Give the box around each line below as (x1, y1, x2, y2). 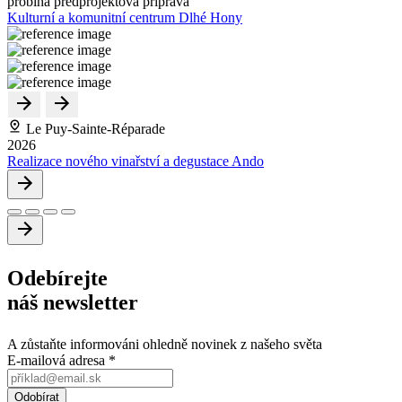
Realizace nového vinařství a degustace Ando (7, 153, 264, 169)
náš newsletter (7, 290, 138, 314)
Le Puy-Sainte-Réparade (22, 120, 165, 136)
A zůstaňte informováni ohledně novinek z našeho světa (7, 336, 322, 352)
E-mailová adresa (7, 352, 109, 368)
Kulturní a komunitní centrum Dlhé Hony (7, 9, 242, 25)
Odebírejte (7, 266, 108, 290)
